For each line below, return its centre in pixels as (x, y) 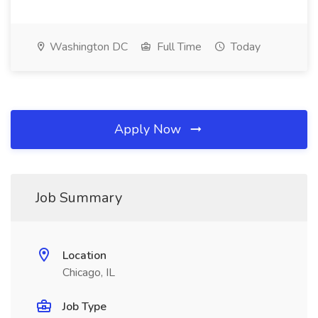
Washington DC (87, 47)
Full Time (178, 47)
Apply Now (149, 129)
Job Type (84, 307)
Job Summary (79, 198)
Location (84, 256)
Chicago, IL (89, 273)
